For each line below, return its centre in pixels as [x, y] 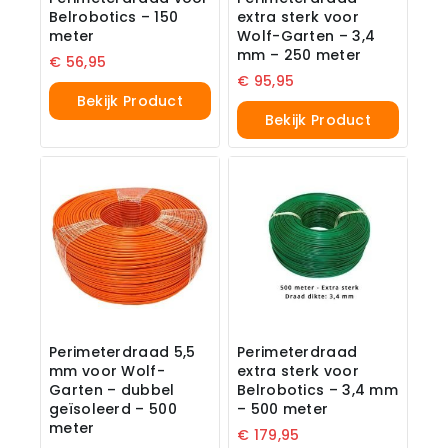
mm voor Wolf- [107, 370]
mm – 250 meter [299, 55]
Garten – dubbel [112, 389]
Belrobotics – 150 [114, 17]
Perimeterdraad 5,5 [122, 351]
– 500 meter [283, 408]
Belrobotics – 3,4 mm [318, 389]
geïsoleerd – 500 [113, 408]
